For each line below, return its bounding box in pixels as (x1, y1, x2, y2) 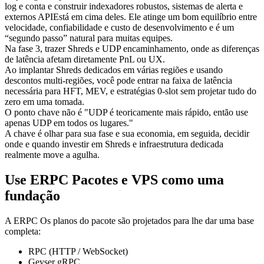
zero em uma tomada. (5, 97, 84, 107)
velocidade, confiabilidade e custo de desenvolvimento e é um (5, 22, 234, 33)
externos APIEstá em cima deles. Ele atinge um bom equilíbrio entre (5, 12, 257, 22)
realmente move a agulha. (5, 150, 100, 160)
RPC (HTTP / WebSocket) (28, 246, 128, 256)
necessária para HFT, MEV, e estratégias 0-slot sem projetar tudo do (5, 86, 256, 97)
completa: (5, 226, 41, 236)
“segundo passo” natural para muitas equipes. (5, 33, 173, 44)
